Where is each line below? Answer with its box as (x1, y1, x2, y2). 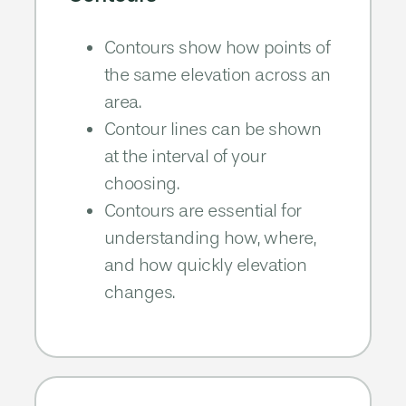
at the (103, 146, 152, 168)
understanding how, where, (103, 227, 316, 249)
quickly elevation (176, 255, 307, 276)
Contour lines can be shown (103, 119, 322, 140)
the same (103, 64, 181, 86)
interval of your (151, 146, 266, 168)
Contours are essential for (103, 200, 302, 222)
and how (103, 255, 177, 276)
